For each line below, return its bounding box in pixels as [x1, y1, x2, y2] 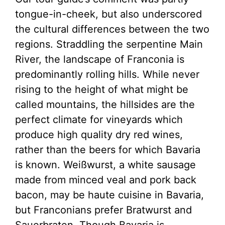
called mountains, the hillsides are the [15, 98, 195, 111]
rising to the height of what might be [15, 83, 188, 96]
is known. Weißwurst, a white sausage [15, 159, 196, 171]
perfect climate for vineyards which [15, 114, 183, 126]
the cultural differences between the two [15, 23, 209, 36]
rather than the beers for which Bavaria [15, 144, 200, 156]
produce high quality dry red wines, [15, 129, 183, 141]
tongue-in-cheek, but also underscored [15, 8, 202, 21]
